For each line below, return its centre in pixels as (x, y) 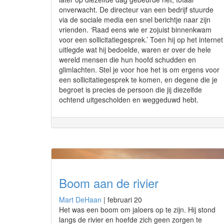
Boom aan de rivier (109, 183)
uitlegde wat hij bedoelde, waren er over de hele (135, 49)
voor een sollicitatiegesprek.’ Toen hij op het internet (141, 39)
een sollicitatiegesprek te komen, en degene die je (138, 79)
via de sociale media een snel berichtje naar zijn (135, 19)
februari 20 (125, 199)
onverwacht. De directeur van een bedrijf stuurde (136, 9)
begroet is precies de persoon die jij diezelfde (130, 89)
